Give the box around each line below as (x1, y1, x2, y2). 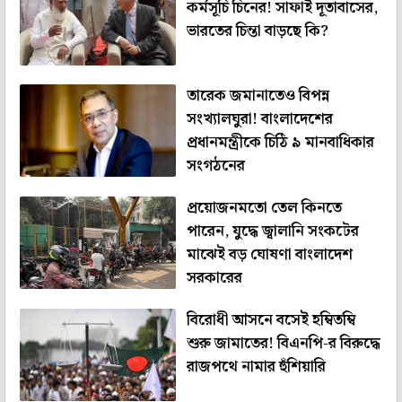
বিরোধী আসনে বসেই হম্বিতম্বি (186, 307, 355, 333)
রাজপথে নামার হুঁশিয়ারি (186, 354, 326, 380)
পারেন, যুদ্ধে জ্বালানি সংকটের (186, 218, 359, 244)
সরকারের (186, 265, 242, 291)
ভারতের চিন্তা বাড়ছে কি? (186, 18, 328, 44)
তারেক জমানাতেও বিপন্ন (186, 83, 329, 109)
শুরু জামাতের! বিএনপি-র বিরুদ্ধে (186, 330, 380, 356)
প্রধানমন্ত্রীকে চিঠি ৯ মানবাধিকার (186, 129, 374, 155)
